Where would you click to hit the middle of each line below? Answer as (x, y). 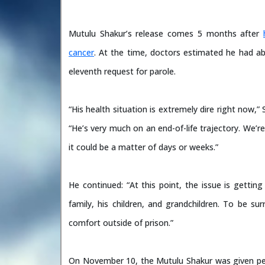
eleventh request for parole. (122, 71)
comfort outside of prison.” (121, 222)
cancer (81, 52)
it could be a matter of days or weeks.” (143, 147)
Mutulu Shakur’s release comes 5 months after (166, 33)
